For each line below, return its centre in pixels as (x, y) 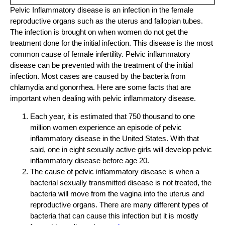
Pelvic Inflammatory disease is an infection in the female (102, 10)
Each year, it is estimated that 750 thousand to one (113, 117)
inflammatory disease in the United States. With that (115, 139)
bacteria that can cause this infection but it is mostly (114, 216)
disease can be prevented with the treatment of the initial (101, 65)
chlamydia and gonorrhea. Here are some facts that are (100, 87)
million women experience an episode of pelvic (106, 128)
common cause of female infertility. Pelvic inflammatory (100, 54)
